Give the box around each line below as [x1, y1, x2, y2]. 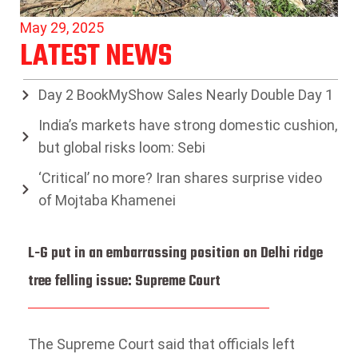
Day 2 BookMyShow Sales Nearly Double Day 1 [38, 86, 333, 103]
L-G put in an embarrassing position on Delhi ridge [28, 241, 323, 265]
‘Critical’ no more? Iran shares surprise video [38, 169, 322, 186]
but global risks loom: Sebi [38, 138, 205, 156]
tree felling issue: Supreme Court [28, 269, 221, 293]
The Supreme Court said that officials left [28, 336, 295, 353]
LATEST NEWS [20, 34, 172, 80]
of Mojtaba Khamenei [38, 191, 176, 209]
